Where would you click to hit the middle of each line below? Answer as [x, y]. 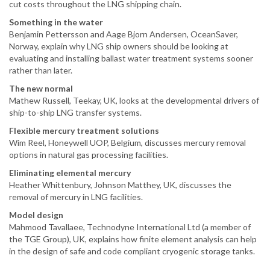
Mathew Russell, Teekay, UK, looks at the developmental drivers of [134, 100]
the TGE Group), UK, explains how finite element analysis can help [133, 239]
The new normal [41, 88]
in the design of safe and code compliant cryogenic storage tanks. [132, 251]
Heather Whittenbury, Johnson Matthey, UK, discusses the [120, 184]
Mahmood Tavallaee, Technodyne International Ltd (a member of [130, 227]
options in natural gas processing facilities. [89, 154]
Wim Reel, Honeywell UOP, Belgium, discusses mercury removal [127, 142]
